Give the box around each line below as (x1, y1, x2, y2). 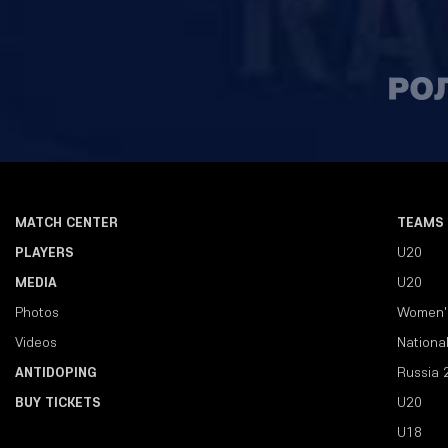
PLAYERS (15, 243, 74, 262)
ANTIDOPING (15, 363, 97, 382)
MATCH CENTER (15, 213, 118, 232)
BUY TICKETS (15, 393, 101, 412)
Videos (15, 333, 57, 352)
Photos (15, 303, 59, 322)
